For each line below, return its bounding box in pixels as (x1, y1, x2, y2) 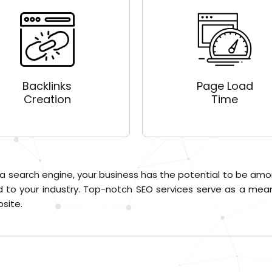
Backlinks (22, 78, 72, 94)
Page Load (196, 78, 253, 94)
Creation (23, 92, 71, 107)
